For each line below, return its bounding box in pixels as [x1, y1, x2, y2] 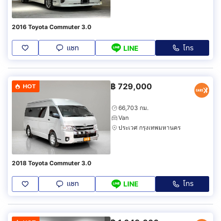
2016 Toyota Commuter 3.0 [12, 23, 91, 31]
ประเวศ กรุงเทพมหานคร [118, 124, 181, 132]
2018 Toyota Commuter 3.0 [12, 159, 91, 167]
